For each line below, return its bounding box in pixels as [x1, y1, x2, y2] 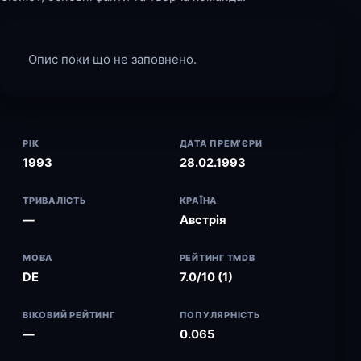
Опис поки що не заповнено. [28, 52, 197, 67]
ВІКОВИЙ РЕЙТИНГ [23, 309, 115, 321]
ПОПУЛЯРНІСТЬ [179, 309, 261, 321]
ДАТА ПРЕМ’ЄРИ [179, 138, 263, 149]
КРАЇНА [179, 195, 218, 206]
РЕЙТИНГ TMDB [179, 252, 255, 263]
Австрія [179, 213, 226, 227]
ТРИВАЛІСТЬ [23, 195, 87, 206]
